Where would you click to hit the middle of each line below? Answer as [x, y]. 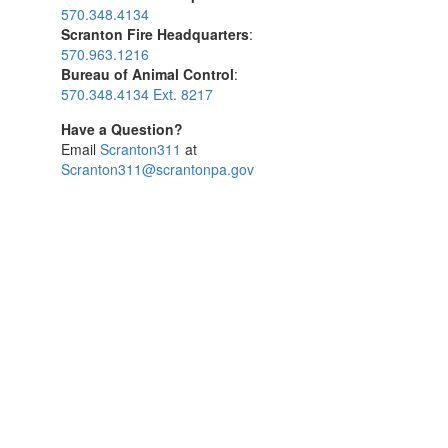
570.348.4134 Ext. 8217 [137, 94]
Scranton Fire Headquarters [155, 34]
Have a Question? [122, 129]
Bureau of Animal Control [147, 74]
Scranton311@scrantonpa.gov [157, 169]
